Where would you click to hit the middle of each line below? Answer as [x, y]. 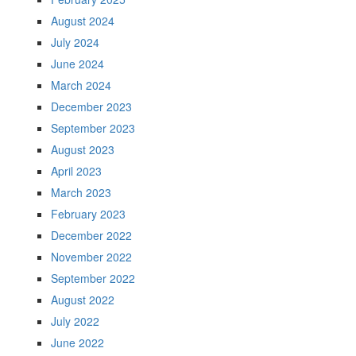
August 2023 [83, 149]
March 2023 [81, 192]
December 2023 [91, 106]
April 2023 [76, 171]
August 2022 [83, 300]
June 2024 [77, 64]
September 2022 [93, 278]
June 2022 [77, 342]
